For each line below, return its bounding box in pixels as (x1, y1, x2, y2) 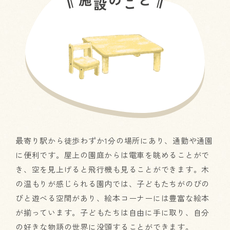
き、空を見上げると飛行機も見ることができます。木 (15, 164, 209, 175)
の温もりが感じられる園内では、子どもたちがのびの (15, 178, 209, 189)
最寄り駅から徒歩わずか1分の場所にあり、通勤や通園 (15, 135, 213, 146)
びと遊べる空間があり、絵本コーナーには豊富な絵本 (15, 193, 209, 204)
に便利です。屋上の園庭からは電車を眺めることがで (15, 149, 209, 161)
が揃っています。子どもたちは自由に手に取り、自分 (15, 207, 209, 218)
